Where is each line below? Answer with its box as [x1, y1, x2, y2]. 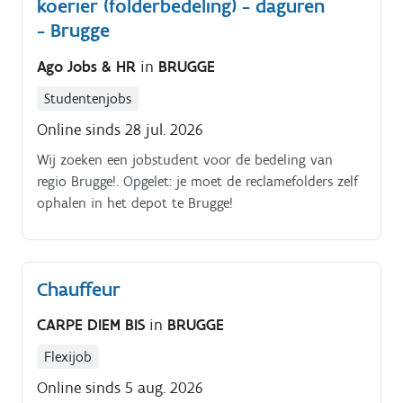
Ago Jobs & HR [37, 56, 140, 76]
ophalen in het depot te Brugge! [37, 193, 233, 211]
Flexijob [44, 348, 92, 366]
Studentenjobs [44, 89, 131, 107]
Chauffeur [37, 276, 121, 301]
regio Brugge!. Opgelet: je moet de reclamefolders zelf [37, 172, 358, 190]
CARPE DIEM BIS [37, 315, 149, 336]
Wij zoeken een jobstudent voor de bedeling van [37, 150, 333, 168]
